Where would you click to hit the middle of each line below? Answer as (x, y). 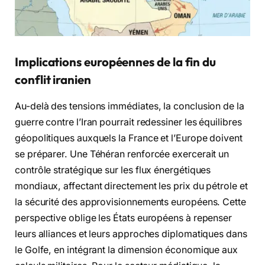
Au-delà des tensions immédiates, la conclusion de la (130, 106)
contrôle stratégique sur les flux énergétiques (113, 170)
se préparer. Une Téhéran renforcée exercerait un (122, 154)
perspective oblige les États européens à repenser (124, 218)
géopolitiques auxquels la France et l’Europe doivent (129, 138)
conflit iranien (53, 80)
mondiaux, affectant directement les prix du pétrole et (131, 186)
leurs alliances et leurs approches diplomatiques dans (131, 234)
